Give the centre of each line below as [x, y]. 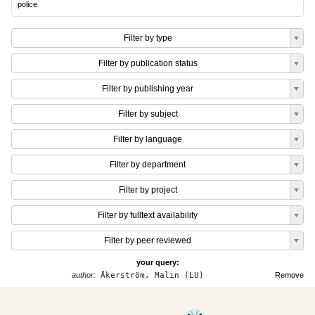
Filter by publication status [148, 63]
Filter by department [148, 165]
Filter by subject [148, 114]
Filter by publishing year [148, 89]
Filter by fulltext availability [148, 215]
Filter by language [148, 139]
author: [83, 275]
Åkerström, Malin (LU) [149, 275]
